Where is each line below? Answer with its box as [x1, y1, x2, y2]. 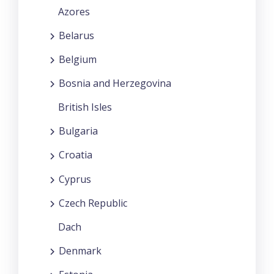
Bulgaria [59, 124, 98, 138]
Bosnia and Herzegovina [59, 76, 171, 90]
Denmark [59, 244, 102, 258]
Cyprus [59, 172, 91, 186]
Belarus [59, 28, 94, 42]
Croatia [59, 148, 92, 162]
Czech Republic [59, 196, 127, 210]
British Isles [58, 100, 112, 114]
